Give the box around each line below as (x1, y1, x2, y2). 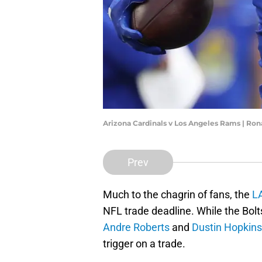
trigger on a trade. (103, 237, 185, 250)
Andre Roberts (103, 221, 170, 234)
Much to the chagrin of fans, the (103, 188, 252, 201)
